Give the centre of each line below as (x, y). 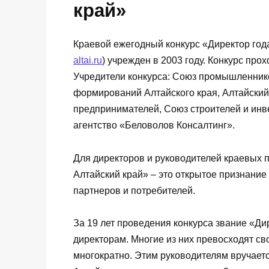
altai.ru (88, 61)
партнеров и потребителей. (134, 190)
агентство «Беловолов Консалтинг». (154, 125)
